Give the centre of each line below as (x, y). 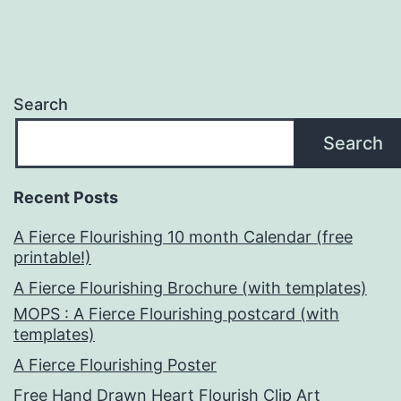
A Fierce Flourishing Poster (115, 365)
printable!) (52, 258)
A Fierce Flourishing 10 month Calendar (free (183, 237)
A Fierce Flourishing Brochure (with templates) (190, 288)
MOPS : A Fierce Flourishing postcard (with (176, 314)
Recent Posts (66, 198)
